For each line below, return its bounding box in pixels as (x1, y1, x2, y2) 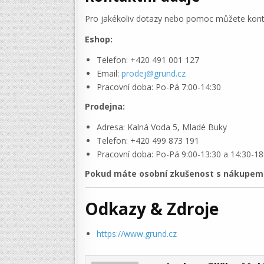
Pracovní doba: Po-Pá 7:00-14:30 (97, 81, 221, 93)
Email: (97, 68, 121, 80)
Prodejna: (85, 101, 125, 113)
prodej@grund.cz (121, 68, 186, 80)
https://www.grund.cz (97, 228, 177, 240)
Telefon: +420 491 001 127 (97, 54, 199, 66)
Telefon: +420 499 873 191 (97, 135, 199, 147)
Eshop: (85, 34, 113, 45)
